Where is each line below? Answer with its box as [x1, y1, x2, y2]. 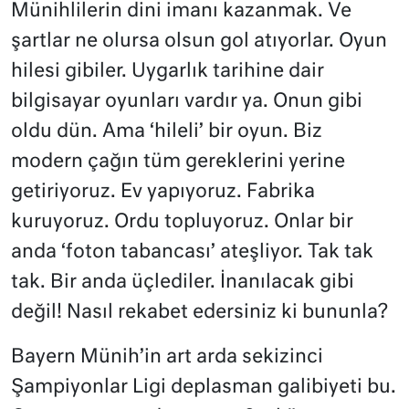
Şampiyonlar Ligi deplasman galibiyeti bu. [11, 377, 396, 397]
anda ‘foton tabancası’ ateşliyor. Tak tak [11, 242, 373, 262]
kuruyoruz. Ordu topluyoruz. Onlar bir [11, 212, 353, 232]
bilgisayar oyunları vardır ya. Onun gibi [11, 91, 362, 111]
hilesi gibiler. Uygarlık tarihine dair [11, 61, 324, 81]
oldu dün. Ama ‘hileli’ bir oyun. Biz [11, 121, 322, 142]
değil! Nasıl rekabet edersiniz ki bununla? [11, 302, 388, 322]
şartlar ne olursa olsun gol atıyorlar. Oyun [11, 31, 387, 51]
